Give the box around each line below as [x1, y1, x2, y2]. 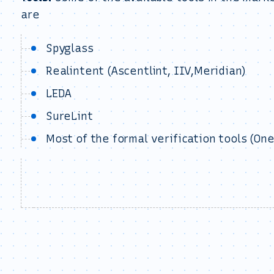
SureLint [46, 109, 93, 123]
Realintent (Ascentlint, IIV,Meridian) [46, 64, 246, 78]
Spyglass [46, 42, 94, 55]
